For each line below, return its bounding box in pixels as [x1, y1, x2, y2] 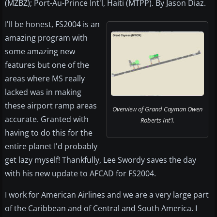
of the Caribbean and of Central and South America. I [5, 203, 197, 214]
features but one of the [5, 60, 89, 71]
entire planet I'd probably [5, 141, 97, 152]
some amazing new [5, 46, 75, 57]
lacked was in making [5, 87, 81, 98]
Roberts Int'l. [140, 116, 174, 125]
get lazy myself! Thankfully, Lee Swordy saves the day [5, 155, 196, 166]
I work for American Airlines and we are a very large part [5, 189, 209, 201]
